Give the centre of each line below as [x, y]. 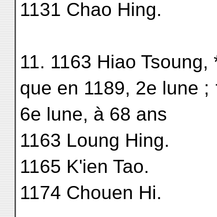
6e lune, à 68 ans [93, 114]
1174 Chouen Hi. [91, 193]
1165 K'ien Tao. [85, 166]
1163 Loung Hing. [95, 140]
